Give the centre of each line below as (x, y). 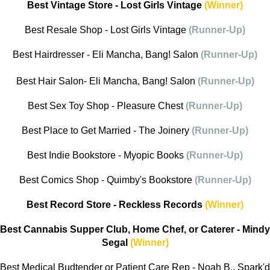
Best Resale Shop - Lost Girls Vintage (107, 30)
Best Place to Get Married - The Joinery (107, 131)
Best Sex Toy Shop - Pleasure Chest (107, 106)
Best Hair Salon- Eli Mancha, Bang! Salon (105, 81)
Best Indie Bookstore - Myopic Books (107, 155)
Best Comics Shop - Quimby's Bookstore (107, 180)
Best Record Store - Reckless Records (115, 205)
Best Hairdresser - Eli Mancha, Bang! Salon (105, 55)
